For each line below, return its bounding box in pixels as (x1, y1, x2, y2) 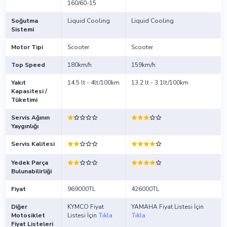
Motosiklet (11, 211, 45, 220)
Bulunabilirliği (11, 167, 52, 176)
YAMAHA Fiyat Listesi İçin (131, 203, 204, 211)
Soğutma (11, 17, 38, 25)
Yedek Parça (11, 159, 48, 167)
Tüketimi (11, 96, 37, 104)
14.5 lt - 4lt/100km (67, 79, 120, 87)
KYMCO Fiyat (67, 203, 104, 211)
